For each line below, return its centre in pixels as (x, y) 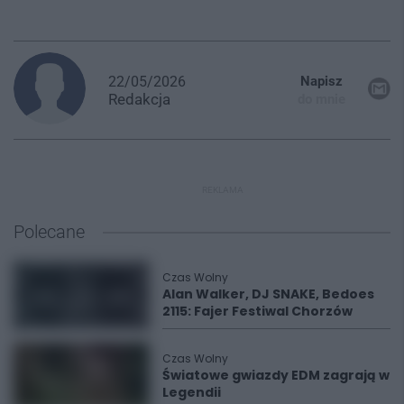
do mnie (321, 99)
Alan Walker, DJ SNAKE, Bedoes (268, 294)
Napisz (321, 81)
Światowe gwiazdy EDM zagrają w (276, 375)
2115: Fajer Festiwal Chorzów (257, 311)
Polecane (49, 232)
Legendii (192, 392)
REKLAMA (223, 190)
